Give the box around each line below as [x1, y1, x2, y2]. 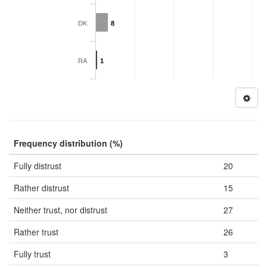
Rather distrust [14, 182, 69, 194]
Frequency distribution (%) [14, 137, 123, 149]
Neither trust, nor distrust [14, 204, 107, 216]
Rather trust [14, 226, 58, 238]
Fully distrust [14, 160, 61, 172]
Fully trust [14, 248, 51, 260]
